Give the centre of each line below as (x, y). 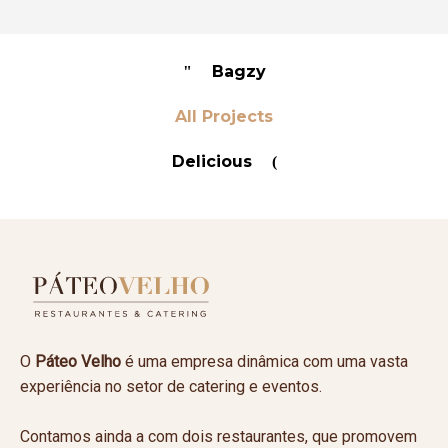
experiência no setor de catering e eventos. (171, 386)
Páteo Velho (78, 361)
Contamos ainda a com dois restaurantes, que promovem (218, 436)
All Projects (224, 116)
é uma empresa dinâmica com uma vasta (264, 361)
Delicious (211, 161)
